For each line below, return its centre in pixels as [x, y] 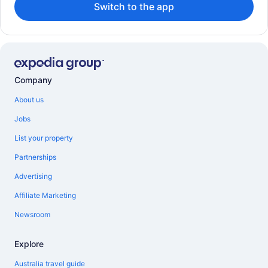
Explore [29, 244]
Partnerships [35, 157]
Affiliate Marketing [45, 196]
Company [33, 80]
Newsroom [32, 215]
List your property [44, 138]
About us [29, 100]
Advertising [33, 176]
